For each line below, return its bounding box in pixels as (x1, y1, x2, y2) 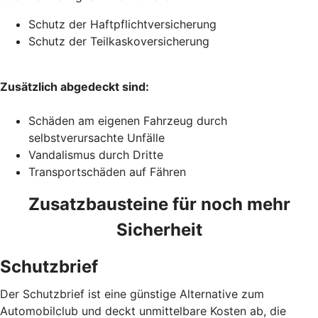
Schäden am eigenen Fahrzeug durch (28, 113, 227, 128)
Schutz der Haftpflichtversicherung (28, 16, 216, 31)
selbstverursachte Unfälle (28, 130, 168, 145)
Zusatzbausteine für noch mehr (28, 193, 290, 214)
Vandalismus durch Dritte (28, 147, 163, 162)
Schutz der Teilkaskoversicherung (28, 33, 209, 48)
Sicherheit (116, 219, 202, 240)
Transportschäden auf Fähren (28, 164, 186, 179)
